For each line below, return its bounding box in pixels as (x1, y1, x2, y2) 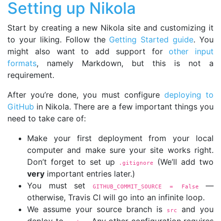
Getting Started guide (109, 34, 194, 44)
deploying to (164, 89, 214, 100)
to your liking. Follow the (7, 34, 110, 44)
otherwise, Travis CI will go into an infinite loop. (27, 192, 205, 202)
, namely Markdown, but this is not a (37, 58, 214, 68)
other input (169, 46, 214, 56)
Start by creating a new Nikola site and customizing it (7, 22, 214, 33)
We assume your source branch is (27, 204, 167, 214)
